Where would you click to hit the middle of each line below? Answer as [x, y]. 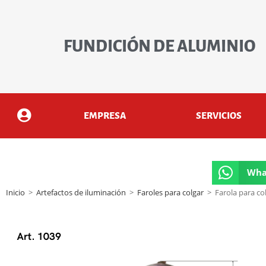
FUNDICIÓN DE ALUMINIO [160, 47]
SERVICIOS [219, 115]
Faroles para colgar [170, 192]
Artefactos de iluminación [81, 192]
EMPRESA [105, 115]
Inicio [15, 192]
